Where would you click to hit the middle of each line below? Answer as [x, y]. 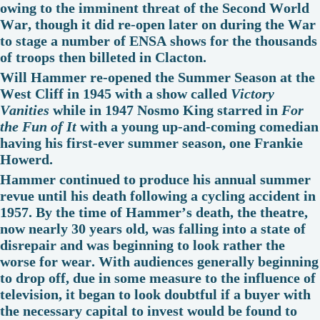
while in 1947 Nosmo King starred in [165, 110]
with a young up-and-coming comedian [197, 126]
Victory [252, 93]
